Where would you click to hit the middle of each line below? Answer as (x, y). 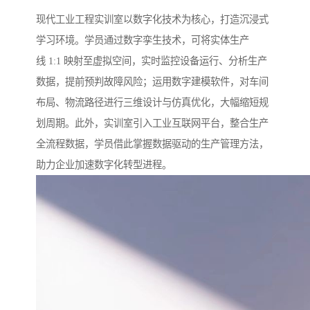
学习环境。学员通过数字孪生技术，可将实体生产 (143, 40)
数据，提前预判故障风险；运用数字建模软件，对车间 (152, 82)
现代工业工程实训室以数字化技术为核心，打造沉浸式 (152, 20)
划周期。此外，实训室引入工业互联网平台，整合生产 (152, 124)
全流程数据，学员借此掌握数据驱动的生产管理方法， (152, 144)
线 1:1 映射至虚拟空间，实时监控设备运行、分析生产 (152, 61)
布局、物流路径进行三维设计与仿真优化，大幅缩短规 (152, 103)
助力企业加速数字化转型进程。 (104, 165)
